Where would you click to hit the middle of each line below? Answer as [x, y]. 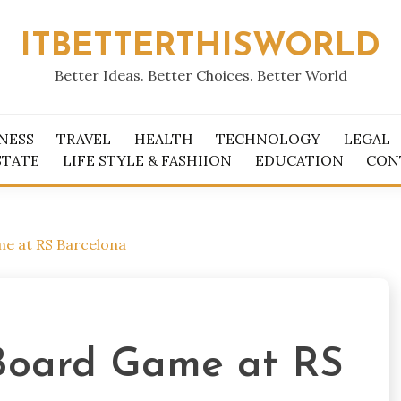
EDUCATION [299, 160]
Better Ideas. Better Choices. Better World [200, 75]
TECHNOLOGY [269, 139]
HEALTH [163, 139]
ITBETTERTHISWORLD [200, 47]
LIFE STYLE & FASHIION [147, 160]
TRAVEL [84, 139]
